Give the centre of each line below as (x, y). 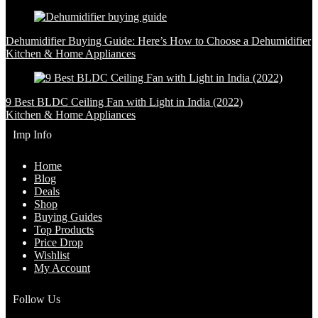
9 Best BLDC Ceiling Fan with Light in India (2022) (124, 102)
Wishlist (52, 255)
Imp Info (32, 135)
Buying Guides (68, 217)
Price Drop (59, 242)
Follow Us (37, 299)
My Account (62, 268)
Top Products (64, 230)
